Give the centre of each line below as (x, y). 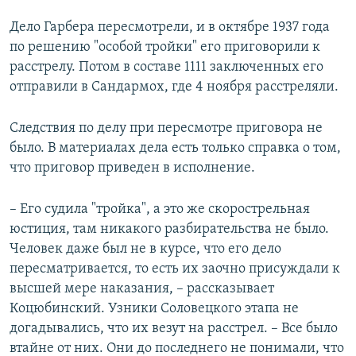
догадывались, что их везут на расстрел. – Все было (174, 328)
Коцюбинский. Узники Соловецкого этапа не (154, 308)
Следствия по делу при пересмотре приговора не (166, 128)
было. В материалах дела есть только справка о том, (175, 148)
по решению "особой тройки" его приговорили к (165, 47)
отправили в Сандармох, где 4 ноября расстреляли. (174, 87)
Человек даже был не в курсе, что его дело (145, 249)
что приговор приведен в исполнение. (132, 168)
